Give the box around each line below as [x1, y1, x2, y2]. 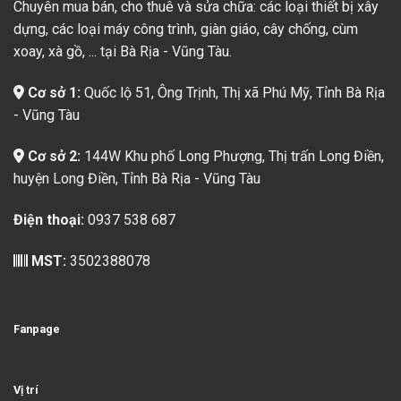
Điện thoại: [13, 210, 88, 228]
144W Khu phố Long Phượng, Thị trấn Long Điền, [84, 148, 384, 165]
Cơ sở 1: [24, 84, 84, 102]
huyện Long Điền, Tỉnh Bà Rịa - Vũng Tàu [13, 170, 260, 187]
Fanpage [13, 322, 60, 337]
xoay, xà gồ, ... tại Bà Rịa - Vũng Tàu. [13, 43, 232, 61]
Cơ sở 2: [24, 148, 84, 165]
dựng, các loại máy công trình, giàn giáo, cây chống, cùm [13, 21, 358, 38]
